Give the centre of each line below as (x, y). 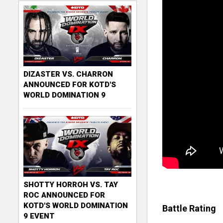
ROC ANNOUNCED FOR (64, 195)
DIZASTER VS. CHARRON (68, 74)
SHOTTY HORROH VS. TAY (71, 185)
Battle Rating (189, 208)
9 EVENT (39, 216)
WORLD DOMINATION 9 (65, 95)
